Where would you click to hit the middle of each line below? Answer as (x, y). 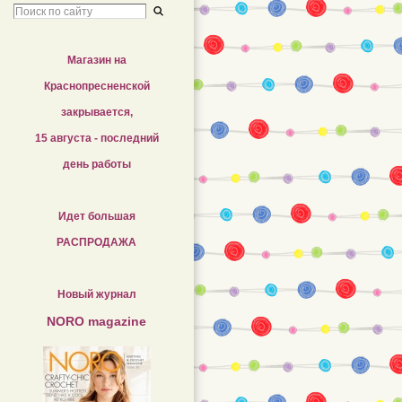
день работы (96, 164)
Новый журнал (96, 294)
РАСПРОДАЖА (96, 242)
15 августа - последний (96, 138)
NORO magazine (96, 321)
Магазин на (96, 60)
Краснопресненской (96, 86)
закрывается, (96, 112)
